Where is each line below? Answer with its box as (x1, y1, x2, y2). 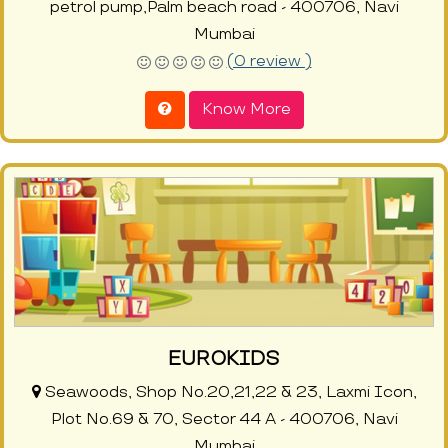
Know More (201, 100, 291, 120)
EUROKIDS (168, 347, 280, 372)
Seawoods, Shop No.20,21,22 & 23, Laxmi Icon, (40, 383, 417, 403)
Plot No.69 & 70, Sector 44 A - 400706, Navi (50, 410, 398, 430)
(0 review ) (226, 52, 312, 72)
